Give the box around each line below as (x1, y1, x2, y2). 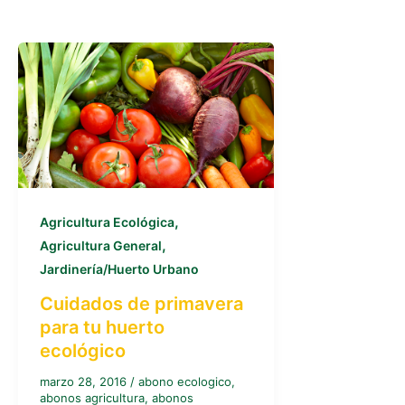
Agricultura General (40, 237, 162, 253)
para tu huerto (40, 316, 165, 338)
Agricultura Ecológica (40, 213, 174, 230)
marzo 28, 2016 (40, 373, 130, 389)
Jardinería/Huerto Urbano (40, 260, 199, 277)
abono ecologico (138, 373, 231, 389)
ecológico (40, 339, 126, 362)
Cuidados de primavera (40, 292, 243, 315)
